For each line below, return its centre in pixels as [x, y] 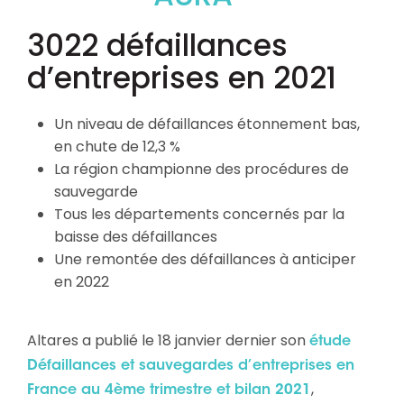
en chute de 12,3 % [117, 146]
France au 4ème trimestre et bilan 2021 [169, 390]
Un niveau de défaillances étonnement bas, [207, 124]
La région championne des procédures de [202, 169]
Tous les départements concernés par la [199, 214]
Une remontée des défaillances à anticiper [205, 259]
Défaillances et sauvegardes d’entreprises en [191, 366]
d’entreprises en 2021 [182, 78]
